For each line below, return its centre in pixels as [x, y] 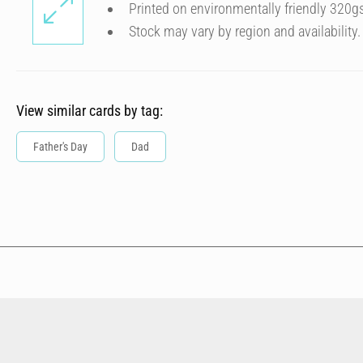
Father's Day [60, 147]
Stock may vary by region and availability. [245, 31]
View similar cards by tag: [90, 111]
